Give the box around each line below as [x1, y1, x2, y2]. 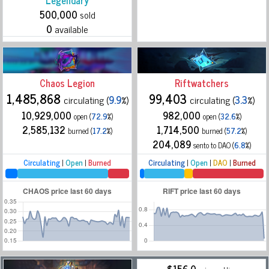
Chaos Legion [40, 75, 95, 91]
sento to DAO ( [193, 139, 234, 152]
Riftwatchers [175, 75, 229, 91]
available [52, 21, 88, 37]
